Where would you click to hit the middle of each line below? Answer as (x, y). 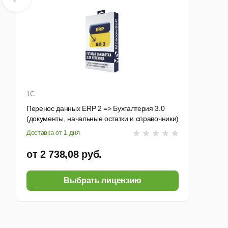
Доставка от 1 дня (53, 133)
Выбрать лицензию (103, 181)
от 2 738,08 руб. (64, 154)
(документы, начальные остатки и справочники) (103, 119)
